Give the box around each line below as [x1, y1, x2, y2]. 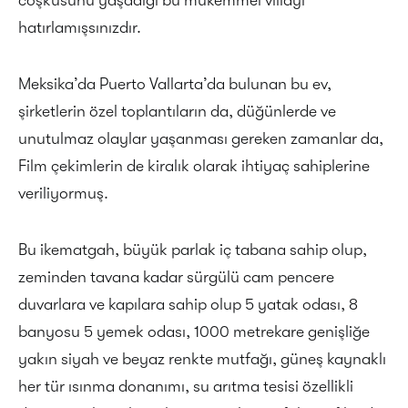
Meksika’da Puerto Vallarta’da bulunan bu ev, [18, 74, 331, 93]
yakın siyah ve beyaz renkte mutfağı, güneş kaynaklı [18, 349, 386, 368]
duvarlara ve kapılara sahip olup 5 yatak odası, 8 [18, 294, 358, 313]
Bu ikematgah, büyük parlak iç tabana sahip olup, [18, 240, 367, 259]
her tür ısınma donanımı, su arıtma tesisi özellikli [18, 376, 353, 395]
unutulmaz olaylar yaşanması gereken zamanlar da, [18, 128, 383, 148]
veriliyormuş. [18, 183, 108, 202]
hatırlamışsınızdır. [18, 17, 141, 36]
